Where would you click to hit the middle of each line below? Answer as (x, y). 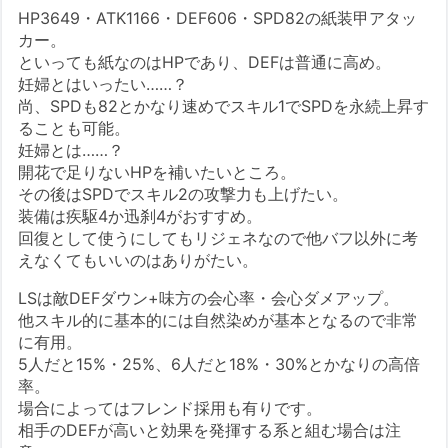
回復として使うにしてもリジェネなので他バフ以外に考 (218, 237)
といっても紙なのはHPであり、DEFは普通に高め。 (205, 61)
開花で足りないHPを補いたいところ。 (157, 171)
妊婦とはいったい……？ (103, 83)
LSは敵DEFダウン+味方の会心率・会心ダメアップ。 (209, 297)
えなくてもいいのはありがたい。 (138, 259)
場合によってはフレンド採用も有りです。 (170, 407)
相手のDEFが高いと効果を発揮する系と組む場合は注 (210, 429)
